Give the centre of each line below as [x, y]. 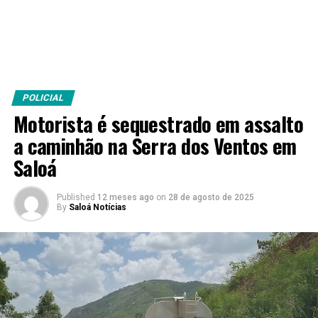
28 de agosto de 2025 [211, 197]
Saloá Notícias [97, 207]
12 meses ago [125, 197]
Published [76, 197]
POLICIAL [43, 98]
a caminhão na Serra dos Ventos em [155, 146]
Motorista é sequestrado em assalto [158, 124]
